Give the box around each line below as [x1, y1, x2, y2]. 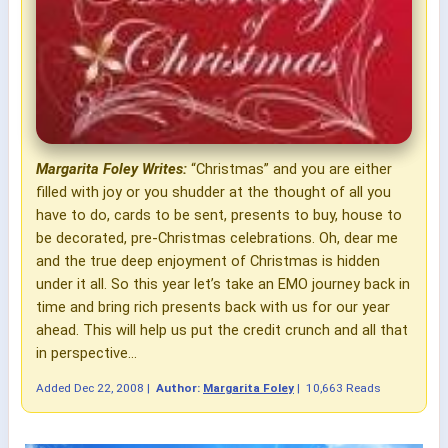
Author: [156, 380, 203, 395]
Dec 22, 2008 [74, 380, 144, 395]
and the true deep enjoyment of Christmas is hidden [36, 252, 380, 271]
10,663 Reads [306, 380, 381, 395]
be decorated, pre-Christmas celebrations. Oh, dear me [36, 229, 398, 248]
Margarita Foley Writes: [36, 160, 187, 179]
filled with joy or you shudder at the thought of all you [36, 183, 391, 202]
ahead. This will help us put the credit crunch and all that [36, 321, 408, 340]
